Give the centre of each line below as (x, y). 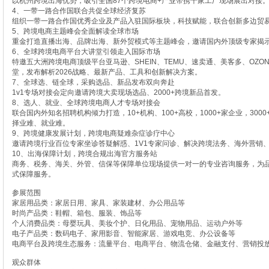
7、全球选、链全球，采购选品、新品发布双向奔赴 (93, 82)
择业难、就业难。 (41, 123)
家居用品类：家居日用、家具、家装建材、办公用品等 (98, 203)
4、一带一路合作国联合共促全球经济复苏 (79, 11)
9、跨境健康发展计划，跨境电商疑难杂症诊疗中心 (93, 133)
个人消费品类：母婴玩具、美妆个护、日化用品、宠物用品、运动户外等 (127, 223)
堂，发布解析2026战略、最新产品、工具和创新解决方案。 (107, 72)
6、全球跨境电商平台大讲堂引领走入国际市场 (86, 52)
